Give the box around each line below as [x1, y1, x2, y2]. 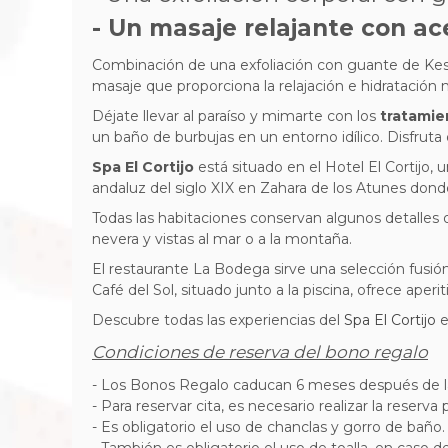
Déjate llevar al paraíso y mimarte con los [92, 107, 380, 125]
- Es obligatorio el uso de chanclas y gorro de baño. [92, 418, 445, 436]
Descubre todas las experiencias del [92, 311, 344, 329]
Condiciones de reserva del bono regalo [92, 342, 428, 362]
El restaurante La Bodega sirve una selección [92, 260, 409, 278]
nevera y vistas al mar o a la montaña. [92, 230, 352, 248]
